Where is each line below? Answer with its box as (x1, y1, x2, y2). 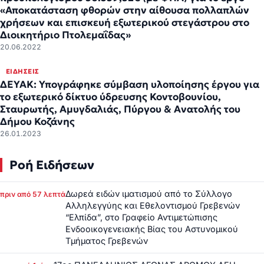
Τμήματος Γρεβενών (65, 236, 148, 246)
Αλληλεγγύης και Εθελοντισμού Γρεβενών (65, 200, 240, 211)
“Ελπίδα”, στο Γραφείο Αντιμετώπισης (65, 212, 217, 223)
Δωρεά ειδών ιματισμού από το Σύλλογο (65, 189, 232, 199)
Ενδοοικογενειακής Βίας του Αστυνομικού (65, 224, 238, 235)
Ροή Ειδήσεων (9, 157, 94, 173)
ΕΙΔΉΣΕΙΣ (6, 67, 39, 76)
